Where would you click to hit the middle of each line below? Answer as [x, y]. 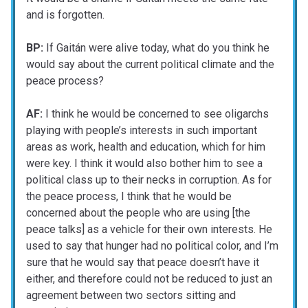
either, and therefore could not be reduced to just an [149, 279]
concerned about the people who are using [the [138, 213]
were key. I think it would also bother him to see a [144, 164]
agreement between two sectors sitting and [131, 296]
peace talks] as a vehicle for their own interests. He [149, 230]
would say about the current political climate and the [150, 65]
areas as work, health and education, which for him [146, 147]
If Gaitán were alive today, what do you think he [156, 48]
